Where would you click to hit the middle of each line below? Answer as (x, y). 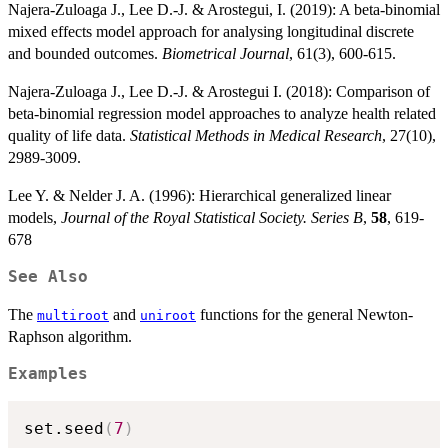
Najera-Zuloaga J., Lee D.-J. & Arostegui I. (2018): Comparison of (219, 92)
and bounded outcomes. (85, 54)
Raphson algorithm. (70, 337)
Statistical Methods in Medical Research (256, 136)
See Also (48, 277)
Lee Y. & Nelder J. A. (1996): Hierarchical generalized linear (199, 196)
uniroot (168, 316)
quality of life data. (69, 136)
